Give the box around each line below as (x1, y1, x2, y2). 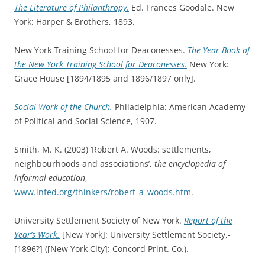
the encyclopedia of (154, 157, 225, 169)
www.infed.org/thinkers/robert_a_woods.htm (14, 186, 191, 198)
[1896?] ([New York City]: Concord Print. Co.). (14, 243, 189, 254)
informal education (14, 172, 85, 183)
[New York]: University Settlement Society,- (60, 228, 231, 240)
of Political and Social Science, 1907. (14, 115, 157, 127)
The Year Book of (188, 44, 250, 56)
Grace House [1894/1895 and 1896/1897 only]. (14, 72, 196, 84)
